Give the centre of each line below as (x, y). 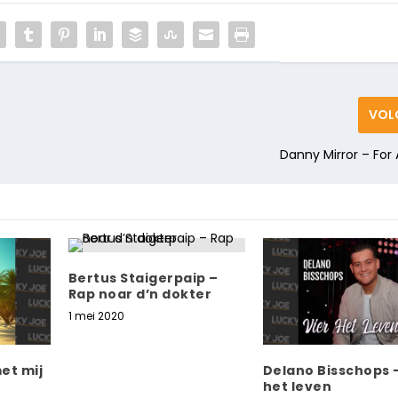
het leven (297, 386)
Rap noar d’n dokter (140, 295)
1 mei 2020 (96, 316)
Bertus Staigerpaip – (143, 279)
